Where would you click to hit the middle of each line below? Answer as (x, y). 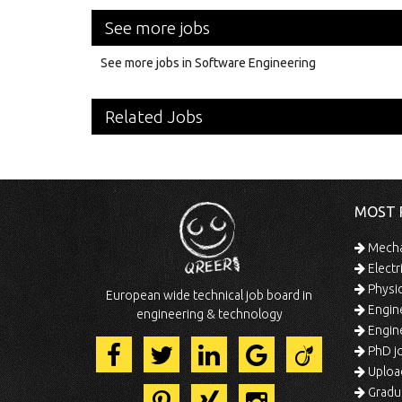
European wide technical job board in (210, 295)
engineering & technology (209, 314)
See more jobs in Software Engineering (208, 62)
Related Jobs (154, 116)
